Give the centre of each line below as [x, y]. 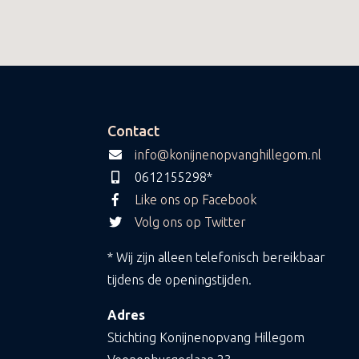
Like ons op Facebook [196, 199]
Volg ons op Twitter [191, 222]
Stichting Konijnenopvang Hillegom [206, 337]
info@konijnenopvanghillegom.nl [228, 154]
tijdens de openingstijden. [180, 279]
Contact [134, 130]
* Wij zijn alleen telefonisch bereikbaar [217, 257]
